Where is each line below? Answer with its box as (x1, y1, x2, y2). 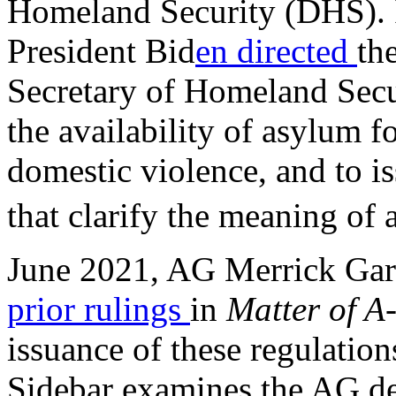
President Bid (7, 32, 195, 70)
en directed (195, 32, 357, 70)
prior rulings (7, 290, 190, 328)
